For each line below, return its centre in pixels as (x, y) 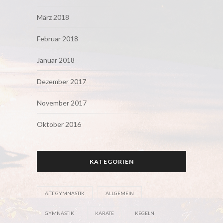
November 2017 (62, 103)
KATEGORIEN (111, 161)
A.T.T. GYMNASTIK (65, 193)
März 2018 (53, 17)
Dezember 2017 (61, 81)
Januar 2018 (56, 60)
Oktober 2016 (59, 124)
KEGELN (145, 213)
